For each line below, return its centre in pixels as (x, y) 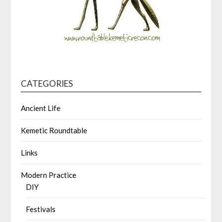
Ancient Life (41, 108)
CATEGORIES (47, 83)
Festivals (41, 209)
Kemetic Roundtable (54, 130)
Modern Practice (49, 175)
